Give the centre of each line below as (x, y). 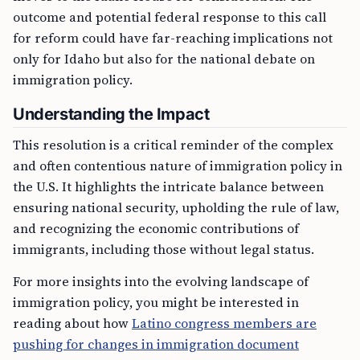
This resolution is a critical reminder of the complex (173, 145)
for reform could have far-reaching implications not (173, 38)
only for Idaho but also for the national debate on (164, 59)
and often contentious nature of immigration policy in (178, 166)
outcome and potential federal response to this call (170, 17)
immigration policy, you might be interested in (156, 302)
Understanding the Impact (111, 114)
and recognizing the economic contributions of (156, 228)
